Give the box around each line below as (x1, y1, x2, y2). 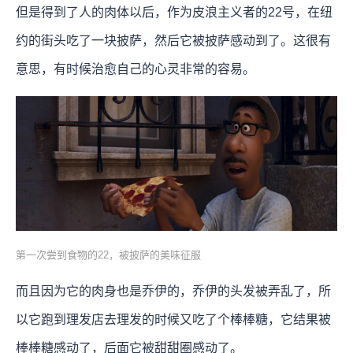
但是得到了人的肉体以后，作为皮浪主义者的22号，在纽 (16, 6, 333, 20)
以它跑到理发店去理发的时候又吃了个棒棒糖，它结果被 (16, 312, 331, 326)
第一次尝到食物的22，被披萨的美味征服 (16, 248, 201, 261)
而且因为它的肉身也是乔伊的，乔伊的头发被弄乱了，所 (16, 284, 331, 298)
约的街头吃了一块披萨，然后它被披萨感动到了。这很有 (16, 34, 331, 48)
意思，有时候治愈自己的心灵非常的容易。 (16, 62, 255, 76)
